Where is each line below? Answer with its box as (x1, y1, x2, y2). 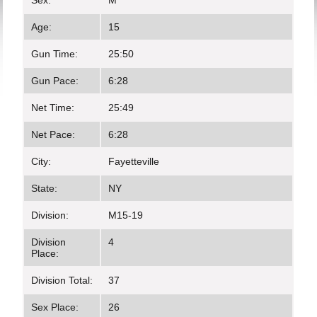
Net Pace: (31, 129, 76, 140)
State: (31, 183, 58, 194)
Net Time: (31, 102, 75, 113)
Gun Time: (31, 48, 79, 59)
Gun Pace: (31, 75, 79, 86)
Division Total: (31, 275, 93, 286)
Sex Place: (31, 301, 79, 313)
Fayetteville (108, 156, 160, 167)
